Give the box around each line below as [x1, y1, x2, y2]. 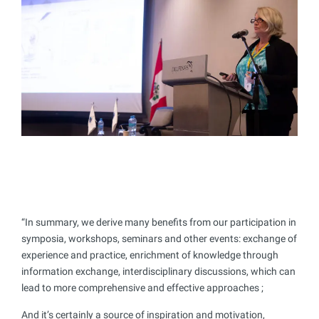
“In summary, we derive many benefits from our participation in [21, 216, 296, 229]
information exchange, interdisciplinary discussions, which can [21, 266, 296, 278]
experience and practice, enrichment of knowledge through [21, 249, 278, 261]
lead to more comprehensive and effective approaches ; [21, 282, 263, 294]
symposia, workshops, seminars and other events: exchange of [21, 233, 297, 245]
